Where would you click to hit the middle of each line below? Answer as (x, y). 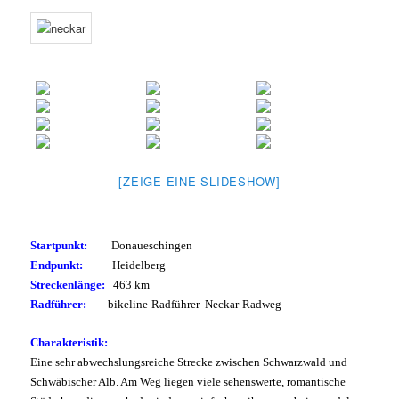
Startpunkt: (59, 246)
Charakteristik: (69, 343)
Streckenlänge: (68, 285)
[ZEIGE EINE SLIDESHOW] (199, 182)
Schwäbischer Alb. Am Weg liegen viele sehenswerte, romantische (188, 382)
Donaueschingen (152, 246)
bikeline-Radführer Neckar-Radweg (194, 305)
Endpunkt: (57, 265)
